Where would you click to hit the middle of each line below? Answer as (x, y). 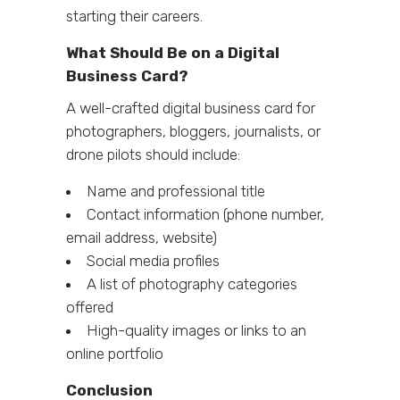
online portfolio (115, 353)
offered (90, 307)
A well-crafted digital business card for (191, 108)
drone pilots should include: (153, 154)
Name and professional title (176, 191)
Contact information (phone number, (205, 214)
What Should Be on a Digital (173, 52)
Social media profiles (153, 260)
